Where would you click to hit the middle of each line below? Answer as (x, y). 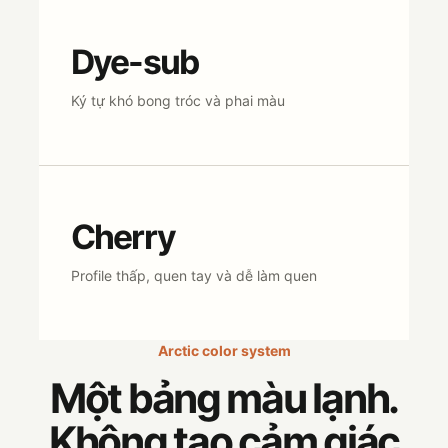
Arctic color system (224, 350)
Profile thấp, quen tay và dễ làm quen (194, 275)
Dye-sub (135, 61)
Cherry (123, 236)
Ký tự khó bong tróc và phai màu (178, 100)
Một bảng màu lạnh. (224, 398)
